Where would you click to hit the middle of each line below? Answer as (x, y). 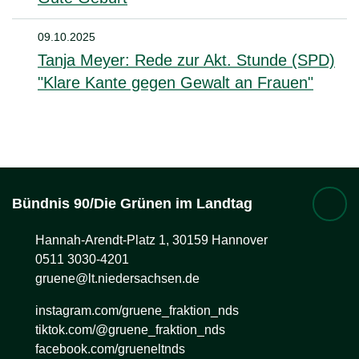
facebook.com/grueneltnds (110, 349)
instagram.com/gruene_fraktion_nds (137, 310)
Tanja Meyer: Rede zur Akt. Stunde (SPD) (186, 60)
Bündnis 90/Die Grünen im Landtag (132, 203)
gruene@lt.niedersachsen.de (117, 278)
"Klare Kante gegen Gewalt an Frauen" (175, 82)
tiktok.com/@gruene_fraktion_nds (130, 329)
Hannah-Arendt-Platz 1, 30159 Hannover (151, 240)
